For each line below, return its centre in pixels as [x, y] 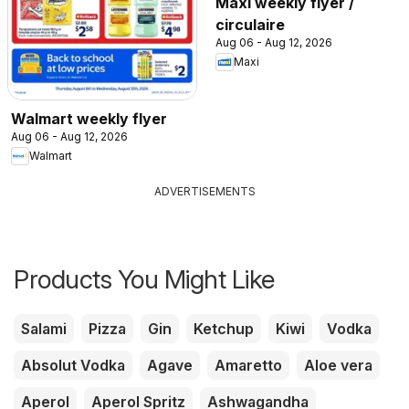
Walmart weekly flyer [89, 118]
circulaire [250, 24]
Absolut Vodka [73, 365]
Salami [44, 328]
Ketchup [224, 328]
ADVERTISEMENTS [204, 191]
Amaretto [248, 365]
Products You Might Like [144, 279]
